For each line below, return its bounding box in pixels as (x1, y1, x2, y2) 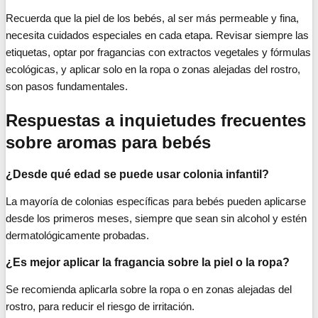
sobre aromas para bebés (6, 133, 211, 153)
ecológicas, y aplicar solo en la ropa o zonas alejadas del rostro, (6, 63, 300, 76)
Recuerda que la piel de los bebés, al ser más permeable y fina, (6, 12, 299, 25)
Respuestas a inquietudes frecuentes (6, 111, 306, 131)
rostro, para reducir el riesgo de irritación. (6, 300, 194, 312)
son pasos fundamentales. (6, 80, 128, 93)
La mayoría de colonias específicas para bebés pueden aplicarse (6, 194, 306, 207)
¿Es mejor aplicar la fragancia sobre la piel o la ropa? (6, 256, 290, 268)
